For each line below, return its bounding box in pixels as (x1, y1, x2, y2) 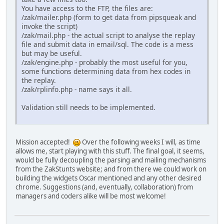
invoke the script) (21, 21, 77, 31)
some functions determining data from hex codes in (21, 66, 190, 76)
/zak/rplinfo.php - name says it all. (21, 84, 132, 94)
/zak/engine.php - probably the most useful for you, (21, 57, 187, 67)
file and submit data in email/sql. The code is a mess (21, 39, 193, 49)
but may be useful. (21, 48, 82, 58)
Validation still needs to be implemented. (21, 102, 155, 112)
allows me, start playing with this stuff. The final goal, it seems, (15, 146, 204, 156)
